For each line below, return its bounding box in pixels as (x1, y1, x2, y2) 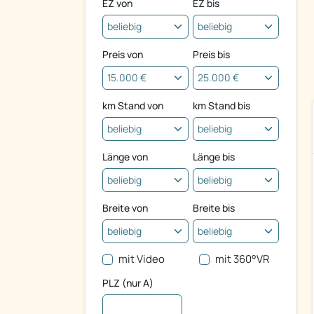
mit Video (118, 252, 165, 267)
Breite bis (193, 201, 235, 215)
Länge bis (193, 150, 235, 164)
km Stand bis (193, 99, 250, 113)
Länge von (102, 150, 148, 164)
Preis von (102, 48, 143, 62)
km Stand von (102, 99, 163, 113)
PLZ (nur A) (102, 276, 153, 290)
